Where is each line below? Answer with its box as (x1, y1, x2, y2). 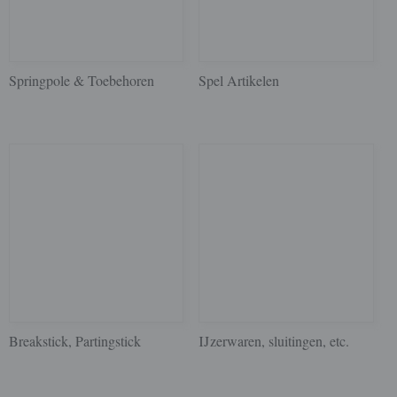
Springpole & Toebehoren (9, 71, 154, 90)
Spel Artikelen (198, 71, 280, 90)
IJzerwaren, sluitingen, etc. (198, 331, 350, 350)
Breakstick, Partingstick (9, 331, 141, 350)
